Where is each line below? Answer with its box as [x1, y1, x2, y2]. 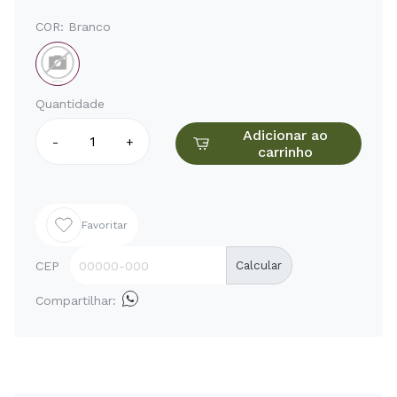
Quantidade [35, 97, 105, 111]
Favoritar [82, 219, 128, 231]
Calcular [236, 259, 283, 272]
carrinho [257, 144, 313, 160]
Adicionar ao [242, 127, 328, 144]
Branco [68, 19, 111, 34]
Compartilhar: [35, 292, 116, 307]
